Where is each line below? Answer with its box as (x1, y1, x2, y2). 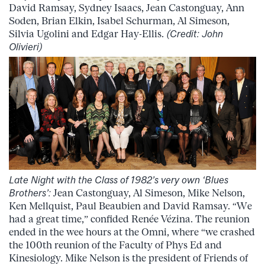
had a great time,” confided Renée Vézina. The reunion (9, 213, 250, 225)
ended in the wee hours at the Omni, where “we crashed (9, 226, 255, 238)
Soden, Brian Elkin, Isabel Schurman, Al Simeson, (9, 15, 230, 27)
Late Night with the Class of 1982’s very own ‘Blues (9, 174, 228, 186)
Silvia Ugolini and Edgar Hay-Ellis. (9, 28, 166, 40)
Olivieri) (9, 41, 43, 53)
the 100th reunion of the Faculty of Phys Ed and (9, 239, 222, 251)
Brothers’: (9, 187, 51, 199)
